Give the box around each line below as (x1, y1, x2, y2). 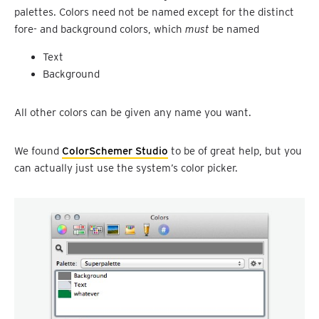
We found (14, 144, 62, 157)
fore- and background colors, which (14, 22, 185, 36)
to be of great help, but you (168, 144, 302, 157)
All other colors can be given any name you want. (14, 105, 251, 119)
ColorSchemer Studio (62, 144, 168, 157)
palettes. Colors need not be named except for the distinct (14, 5, 294, 19)
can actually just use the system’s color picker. (14, 161, 238, 174)
